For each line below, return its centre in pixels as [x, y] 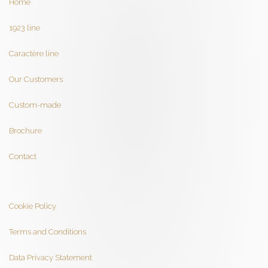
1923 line [25, 28]
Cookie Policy [33, 206]
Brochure [25, 131]
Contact [23, 157]
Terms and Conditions [48, 232]
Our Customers [36, 80]
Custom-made [35, 105]
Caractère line [34, 54]
